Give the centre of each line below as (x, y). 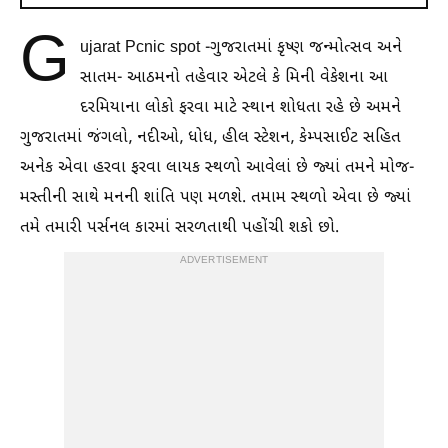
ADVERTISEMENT (224, 260)
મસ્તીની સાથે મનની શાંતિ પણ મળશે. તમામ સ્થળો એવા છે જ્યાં (215, 198)
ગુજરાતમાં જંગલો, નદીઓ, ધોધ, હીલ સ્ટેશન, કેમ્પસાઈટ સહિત (210, 138)
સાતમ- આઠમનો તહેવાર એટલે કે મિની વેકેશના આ (234, 78)
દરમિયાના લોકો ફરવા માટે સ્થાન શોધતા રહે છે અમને (240, 108)
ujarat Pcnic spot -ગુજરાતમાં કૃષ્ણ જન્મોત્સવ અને (241, 48)
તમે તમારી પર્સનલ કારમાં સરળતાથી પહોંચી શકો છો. (179, 228)
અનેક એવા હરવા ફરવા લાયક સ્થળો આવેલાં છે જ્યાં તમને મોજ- (217, 168)
